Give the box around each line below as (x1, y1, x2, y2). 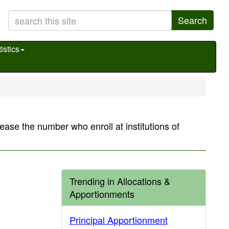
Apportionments (69, 187, 134, 200)
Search (178, 13, 207, 27)
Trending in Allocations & (69, 174, 170, 188)
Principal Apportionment (69, 213, 168, 226)
